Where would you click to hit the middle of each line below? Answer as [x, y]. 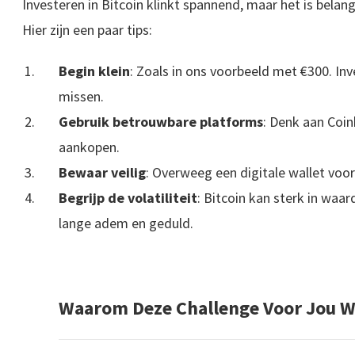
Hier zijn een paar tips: [87, 30]
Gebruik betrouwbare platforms [161, 122]
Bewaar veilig [103, 173]
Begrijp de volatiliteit [128, 198]
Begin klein [95, 71]
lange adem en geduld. [126, 223]
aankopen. [90, 147]
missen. [82, 97]
